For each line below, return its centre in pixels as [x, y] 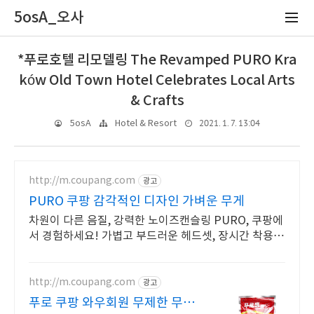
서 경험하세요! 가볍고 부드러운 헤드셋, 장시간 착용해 [156, 236]
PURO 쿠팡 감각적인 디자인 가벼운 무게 [137, 202]
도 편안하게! [59, 252]
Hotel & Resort [146, 124]
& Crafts [157, 101]
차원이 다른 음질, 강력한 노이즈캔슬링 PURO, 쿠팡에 [156, 221]
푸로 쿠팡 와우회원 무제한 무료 [112, 303]
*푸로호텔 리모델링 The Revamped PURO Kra [157, 60]
